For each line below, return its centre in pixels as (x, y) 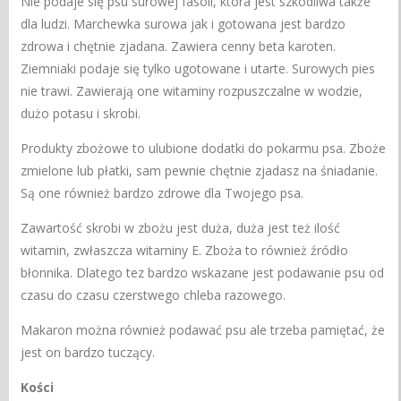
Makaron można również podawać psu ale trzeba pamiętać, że (203, 329)
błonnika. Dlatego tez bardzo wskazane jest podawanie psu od (203, 272)
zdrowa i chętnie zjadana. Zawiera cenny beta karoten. (179, 46)
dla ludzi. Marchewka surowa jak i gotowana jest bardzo (183, 23)
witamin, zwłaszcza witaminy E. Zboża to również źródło (185, 250)
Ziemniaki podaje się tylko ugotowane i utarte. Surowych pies (198, 68)
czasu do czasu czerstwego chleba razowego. (154, 294)
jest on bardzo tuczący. (88, 352)
